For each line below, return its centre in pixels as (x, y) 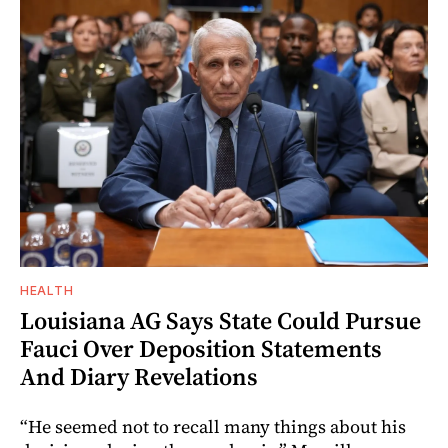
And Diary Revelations (139, 377)
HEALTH (47, 291)
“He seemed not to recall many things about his (213, 427)
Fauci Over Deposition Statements (201, 349)
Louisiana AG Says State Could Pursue (220, 321)
